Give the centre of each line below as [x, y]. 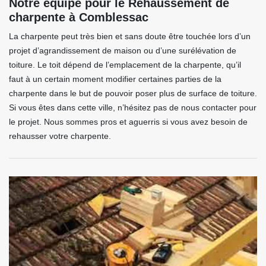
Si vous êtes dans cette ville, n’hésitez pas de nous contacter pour [133, 107]
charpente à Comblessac [79, 17]
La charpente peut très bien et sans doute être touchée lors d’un [130, 36]
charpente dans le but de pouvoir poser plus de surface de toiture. [133, 93]
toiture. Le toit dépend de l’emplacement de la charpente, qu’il [125, 65]
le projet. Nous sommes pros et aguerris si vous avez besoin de [128, 122]
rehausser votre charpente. [60, 136]
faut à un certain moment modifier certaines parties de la [115, 79]
